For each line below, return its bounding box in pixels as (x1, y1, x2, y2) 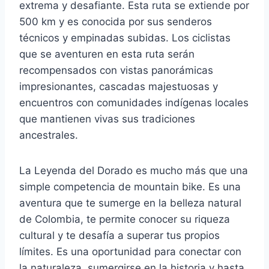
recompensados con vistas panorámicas (19, 64, 213, 76)
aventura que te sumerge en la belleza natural (19, 196, 241, 209)
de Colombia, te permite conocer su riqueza (19, 213, 230, 225)
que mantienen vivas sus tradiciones (19, 112, 195, 125)
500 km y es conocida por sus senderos (19, 15, 212, 28)
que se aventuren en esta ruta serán (19, 47, 195, 60)
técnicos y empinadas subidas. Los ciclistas (19, 31, 231, 44)
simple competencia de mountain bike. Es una (19, 180, 241, 193)
